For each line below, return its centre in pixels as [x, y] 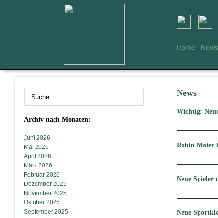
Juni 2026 [37, 138]
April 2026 [37, 156]
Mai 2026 [36, 147]
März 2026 [38, 165]
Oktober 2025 [42, 202]
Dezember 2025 [45, 184]
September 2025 [46, 212]
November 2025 [45, 193]
